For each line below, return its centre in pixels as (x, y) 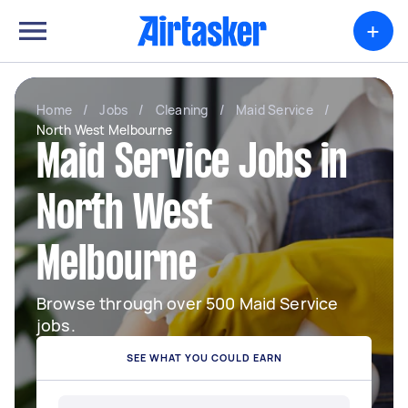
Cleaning (182, 110)
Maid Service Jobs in (192, 165)
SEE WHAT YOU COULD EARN (204, 357)
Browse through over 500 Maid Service (188, 303)
